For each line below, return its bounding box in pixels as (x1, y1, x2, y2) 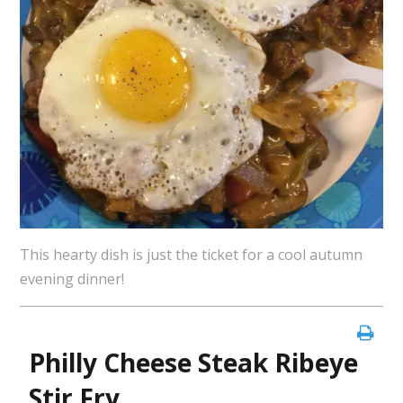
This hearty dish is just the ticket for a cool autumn (19, 245, 363, 265)
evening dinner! (19, 269, 124, 290)
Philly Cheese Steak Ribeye (28, 345, 358, 381)
